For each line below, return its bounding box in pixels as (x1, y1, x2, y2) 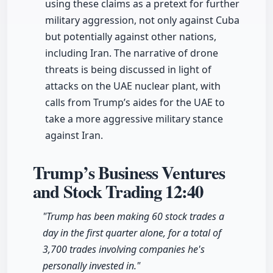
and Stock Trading (33, 179, 166, 205)
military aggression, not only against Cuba (45, 13, 239, 27)
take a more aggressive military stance (45, 112, 223, 126)
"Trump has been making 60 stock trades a (43, 210, 224, 224)
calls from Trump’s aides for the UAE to (45, 96, 225, 110)
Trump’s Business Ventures (33, 160, 225, 186)
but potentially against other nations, (45, 30, 216, 44)
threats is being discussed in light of (45, 63, 211, 77)
